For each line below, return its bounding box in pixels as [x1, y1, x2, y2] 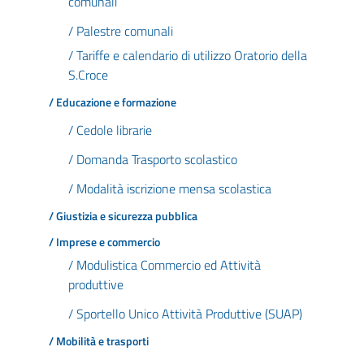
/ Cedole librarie [68, 120, 152, 140]
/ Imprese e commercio [49, 233, 160, 251]
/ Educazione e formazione [49, 93, 176, 111]
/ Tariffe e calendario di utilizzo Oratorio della [68, 45, 307, 65]
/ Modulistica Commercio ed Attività [68, 255, 261, 275]
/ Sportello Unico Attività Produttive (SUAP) [68, 304, 302, 323]
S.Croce [68, 65, 108, 84]
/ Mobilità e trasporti [49, 332, 149, 350]
